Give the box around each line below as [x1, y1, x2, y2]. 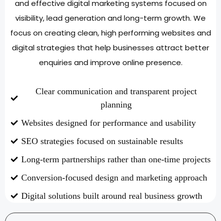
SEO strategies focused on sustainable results [21, 136, 183, 146]
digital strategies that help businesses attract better [12, 42, 209, 53]
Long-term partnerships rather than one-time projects [21, 154, 211, 164]
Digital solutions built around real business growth [21, 190, 202, 201]
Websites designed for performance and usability [21, 117, 196, 128]
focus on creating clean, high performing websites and [10, 27, 211, 38]
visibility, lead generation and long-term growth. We [15, 12, 206, 23]
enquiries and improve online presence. [38, 57, 183, 68]
